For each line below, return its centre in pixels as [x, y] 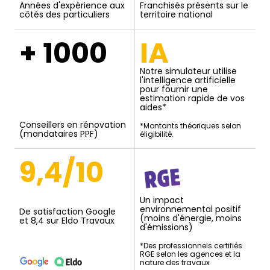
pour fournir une [174, 89]
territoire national [176, 14]
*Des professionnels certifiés [191, 245]
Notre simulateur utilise [188, 71]
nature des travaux [175, 262]
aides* [153, 107]
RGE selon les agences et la [190, 254]
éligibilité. [157, 134]
